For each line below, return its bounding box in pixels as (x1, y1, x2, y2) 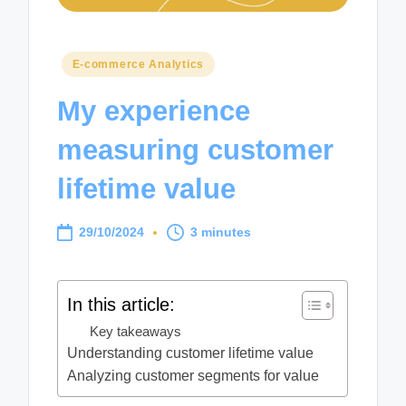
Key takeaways (90, 323, 182, 339)
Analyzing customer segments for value (67, 367, 320, 383)
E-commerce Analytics (72, 57, 204, 71)
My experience (57, 95, 251, 128)
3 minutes (190, 225, 252, 239)
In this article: (67, 294, 176, 314)
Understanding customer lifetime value (67, 344, 314, 361)
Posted (56, 53, 104, 71)
